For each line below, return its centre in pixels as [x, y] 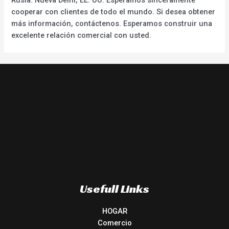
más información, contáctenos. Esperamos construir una [112, 23]
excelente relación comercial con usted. [82, 35]
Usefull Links [114, 188]
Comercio [114, 223]
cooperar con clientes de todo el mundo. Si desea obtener [113, 12]
